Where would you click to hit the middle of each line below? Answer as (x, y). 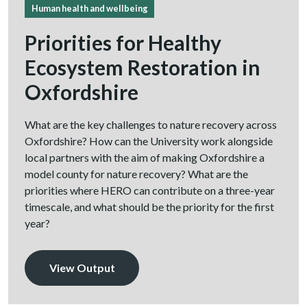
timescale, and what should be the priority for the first (149, 207)
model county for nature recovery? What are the (136, 174)
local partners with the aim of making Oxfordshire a (145, 158)
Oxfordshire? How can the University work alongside (149, 141)
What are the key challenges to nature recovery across (151, 125)
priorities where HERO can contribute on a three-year (150, 191)
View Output (82, 268)
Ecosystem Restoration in (143, 67)
